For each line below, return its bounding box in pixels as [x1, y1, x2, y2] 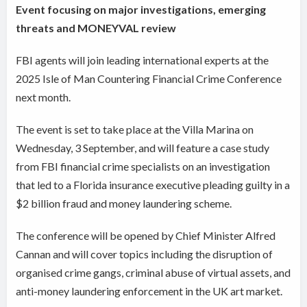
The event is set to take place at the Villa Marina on [16, 123, 254, 136]
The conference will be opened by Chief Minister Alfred [16, 229, 276, 243]
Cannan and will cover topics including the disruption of [16, 247, 273, 261]
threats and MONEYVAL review [16, 21, 177, 35]
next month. [16, 90, 71, 104]
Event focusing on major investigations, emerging [16, 3, 267, 16]
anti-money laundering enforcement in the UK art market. [16, 284, 283, 298]
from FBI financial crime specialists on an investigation [16, 160, 271, 173]
